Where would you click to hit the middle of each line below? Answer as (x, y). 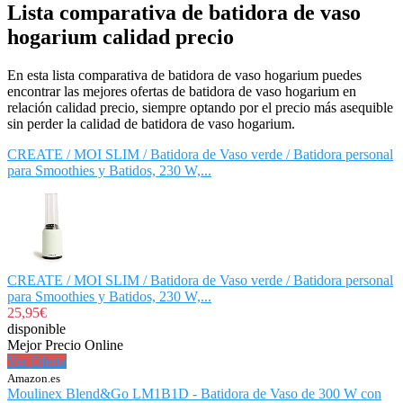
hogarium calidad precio (121, 37)
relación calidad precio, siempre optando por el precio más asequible (200, 107)
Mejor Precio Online (65, 345)
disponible (36, 328)
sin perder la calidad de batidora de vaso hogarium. (151, 123)
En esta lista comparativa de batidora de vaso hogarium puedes (184, 75)
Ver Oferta (37, 361)
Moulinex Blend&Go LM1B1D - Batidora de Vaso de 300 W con (194, 393)
